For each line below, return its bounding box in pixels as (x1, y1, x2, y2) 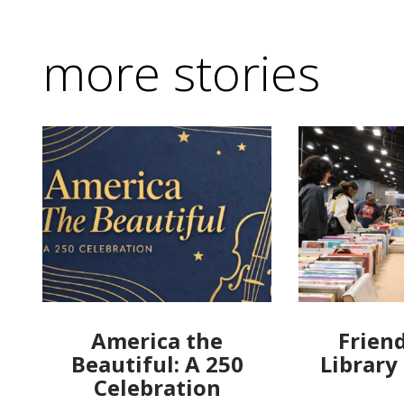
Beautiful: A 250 (70, 348, 243, 379)
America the (91, 325, 224, 355)
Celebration (93, 372, 221, 402)
